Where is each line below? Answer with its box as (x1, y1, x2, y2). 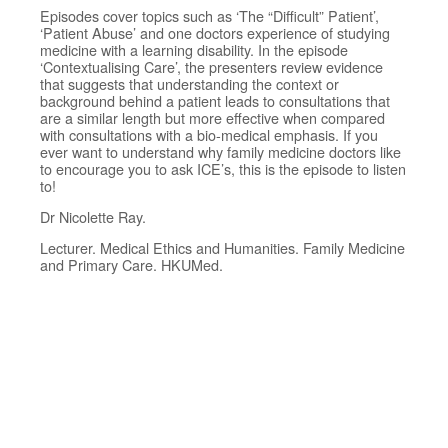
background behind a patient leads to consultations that (40, 90, 390, 112)
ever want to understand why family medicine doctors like (40, 141, 401, 163)
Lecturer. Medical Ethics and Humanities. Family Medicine (40, 237, 405, 259)
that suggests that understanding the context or (40, 73, 339, 95)
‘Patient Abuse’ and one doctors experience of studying (40, 22, 390, 44)
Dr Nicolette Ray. (40, 206, 146, 228)
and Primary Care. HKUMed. (40, 254, 223, 276)
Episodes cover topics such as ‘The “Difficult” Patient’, (40, 5, 379, 27)
